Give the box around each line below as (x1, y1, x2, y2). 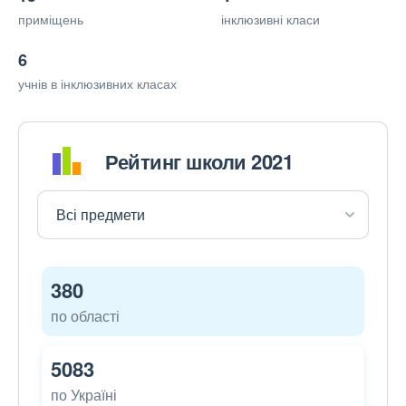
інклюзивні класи (221, 10, 320, 29)
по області (51, 305, 120, 327)
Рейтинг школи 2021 (105, 146, 293, 176)
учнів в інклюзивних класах (18, 74, 177, 93)
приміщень (18, 10, 83, 29)
